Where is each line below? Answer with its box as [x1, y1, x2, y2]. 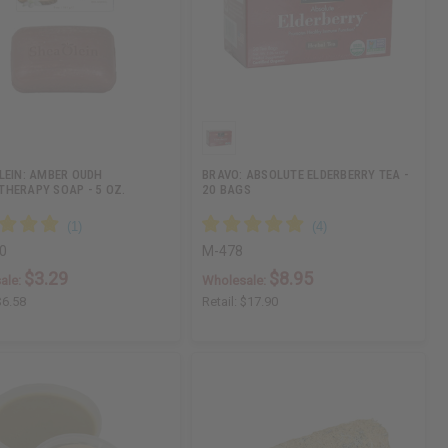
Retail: [202, 294, 241, 310]
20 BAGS [202, 182, 251, 198]
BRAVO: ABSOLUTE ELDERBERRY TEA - [202, 167, 409, 183]
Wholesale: [202, 273, 270, 289]
